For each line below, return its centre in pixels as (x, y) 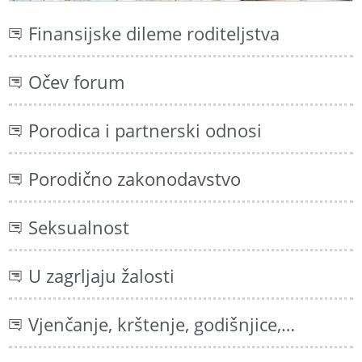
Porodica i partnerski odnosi (145, 131)
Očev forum (77, 82)
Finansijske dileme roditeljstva (154, 34)
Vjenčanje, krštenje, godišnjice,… (162, 325)
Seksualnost (79, 228)
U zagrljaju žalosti (102, 276)
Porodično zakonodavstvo (135, 179)
